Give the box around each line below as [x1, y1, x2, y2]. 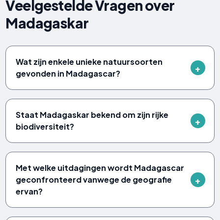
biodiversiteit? [16, 121, 75, 132]
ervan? [16, 186, 43, 197]
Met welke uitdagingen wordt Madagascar [16, 163, 185, 173]
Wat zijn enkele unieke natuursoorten [16, 56, 163, 67]
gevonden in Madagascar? [16, 68, 121, 79]
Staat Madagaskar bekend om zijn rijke [16, 110, 169, 120]
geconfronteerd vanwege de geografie [16, 174, 172, 185]
